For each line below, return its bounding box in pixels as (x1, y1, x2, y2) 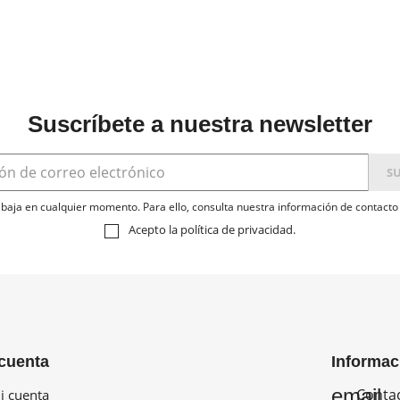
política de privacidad (180, 221, 293, 238)
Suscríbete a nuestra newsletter (28, 111, 372, 138)
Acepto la (129, 221, 180, 238)
